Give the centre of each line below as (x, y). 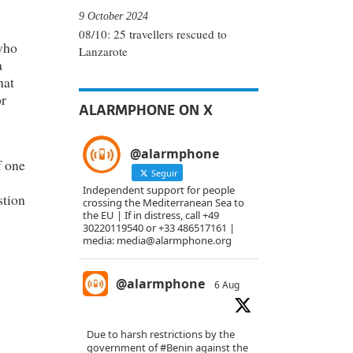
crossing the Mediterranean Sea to (163, 203)
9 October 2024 (113, 15)
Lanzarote (103, 52)
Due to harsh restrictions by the (161, 334)
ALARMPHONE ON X (146, 110)
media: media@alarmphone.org (157, 241)
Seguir (163, 173)
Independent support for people (159, 190)
